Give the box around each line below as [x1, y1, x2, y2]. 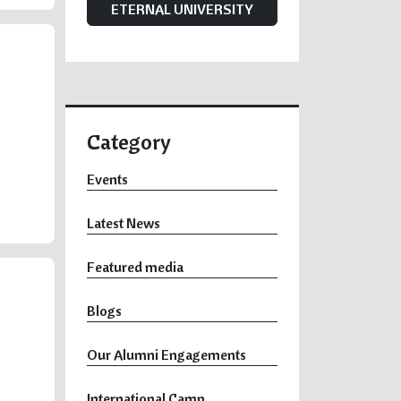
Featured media [87, 258, 183, 276]
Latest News [87, 214, 160, 232]
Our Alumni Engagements [87, 346, 246, 363]
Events [87, 170, 128, 188]
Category [87, 128, 171, 155]
